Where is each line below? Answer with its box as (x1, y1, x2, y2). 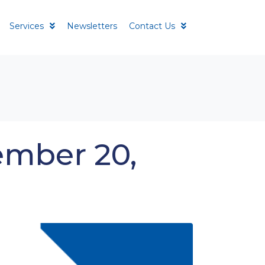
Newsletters (67, 21, 118, 32)
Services (9, 21, 44, 32)
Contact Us (129, 21, 176, 32)
